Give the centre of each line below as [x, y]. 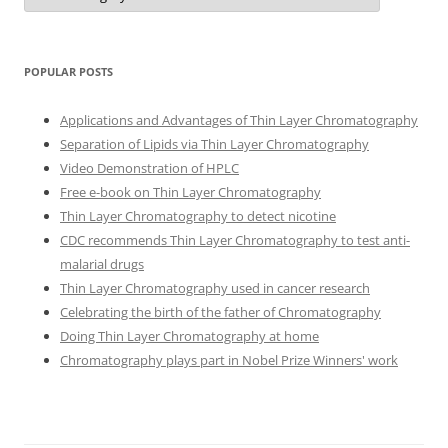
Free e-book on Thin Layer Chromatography [190, 191]
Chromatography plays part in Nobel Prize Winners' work [229, 359]
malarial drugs [102, 263]
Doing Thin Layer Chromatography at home [189, 335]
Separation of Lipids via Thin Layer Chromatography [214, 143]
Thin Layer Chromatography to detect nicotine [198, 215]
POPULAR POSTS [68, 71]
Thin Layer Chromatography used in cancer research [215, 287]
